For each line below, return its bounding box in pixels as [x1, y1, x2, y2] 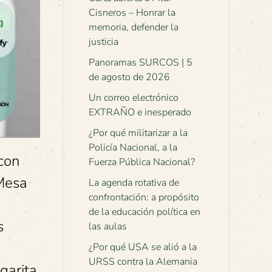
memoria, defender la [89, 21, 178, 34]
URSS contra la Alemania [89, 255, 197, 268]
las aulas [89, 220, 127, 233]
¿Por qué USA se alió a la [89, 240, 197, 254]
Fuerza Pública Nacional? [89, 155, 195, 169]
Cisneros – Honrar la [89, 6, 175, 19]
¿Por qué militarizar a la [89, 126, 188, 140]
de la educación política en [89, 205, 200, 219]
